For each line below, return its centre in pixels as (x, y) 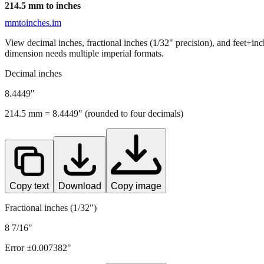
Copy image (136, 186)
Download (80, 186)
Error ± (18, 247)
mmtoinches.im (33, 22)
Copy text (29, 186)
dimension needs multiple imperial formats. (84, 53)
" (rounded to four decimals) (131, 113)
